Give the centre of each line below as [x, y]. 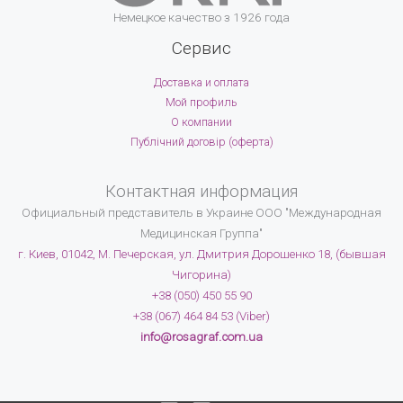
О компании [201, 122]
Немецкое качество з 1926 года [201, 17]
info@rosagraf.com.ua [201, 336]
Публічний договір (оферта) [201, 142]
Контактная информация [201, 191]
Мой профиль [201, 103]
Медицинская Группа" [201, 233]
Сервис [201, 48]
